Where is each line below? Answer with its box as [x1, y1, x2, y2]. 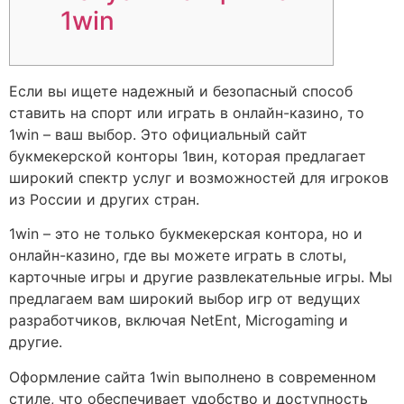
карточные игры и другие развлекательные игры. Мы [9, 268, 392, 287]
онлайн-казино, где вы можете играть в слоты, [9, 246, 346, 265]
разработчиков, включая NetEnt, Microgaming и [9, 311, 348, 330]
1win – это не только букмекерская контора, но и [9, 225, 363, 243]
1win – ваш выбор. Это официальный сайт [9, 125, 308, 144]
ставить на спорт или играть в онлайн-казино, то [9, 104, 364, 123]
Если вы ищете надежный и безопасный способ [9, 82, 353, 101]
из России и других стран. [9, 190, 199, 209]
